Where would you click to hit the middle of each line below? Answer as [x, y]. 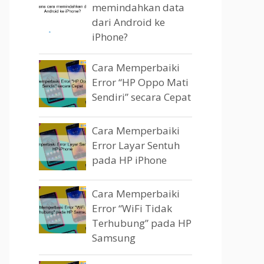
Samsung [114, 238]
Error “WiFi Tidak [132, 208]
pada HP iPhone [129, 160]
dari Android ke [128, 22]
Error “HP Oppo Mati [140, 82]
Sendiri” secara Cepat [141, 97]
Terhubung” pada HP [142, 223]
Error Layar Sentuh [136, 145]
